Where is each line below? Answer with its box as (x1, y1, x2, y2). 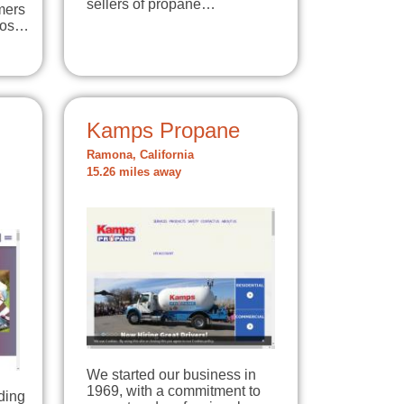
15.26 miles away (87, 166, 181, 179)
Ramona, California (87, 149, 194, 162)
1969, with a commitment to (87, 382, 261, 399)
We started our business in (87, 366, 256, 382)
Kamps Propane (87, 118, 240, 143)
